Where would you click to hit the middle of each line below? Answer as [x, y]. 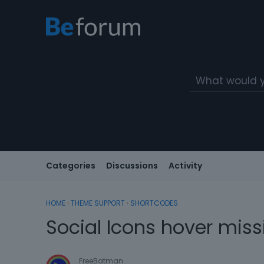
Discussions [132, 165]
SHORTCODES [154, 203]
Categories [71, 165]
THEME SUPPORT [98, 203]
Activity [185, 165]
